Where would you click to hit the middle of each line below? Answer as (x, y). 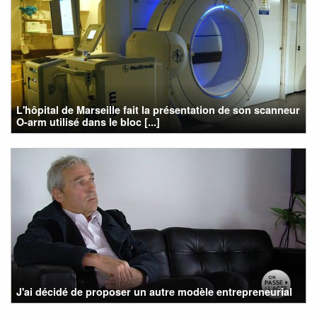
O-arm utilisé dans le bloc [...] (88, 121)
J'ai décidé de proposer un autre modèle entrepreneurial (155, 291)
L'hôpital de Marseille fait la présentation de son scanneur (158, 109)
